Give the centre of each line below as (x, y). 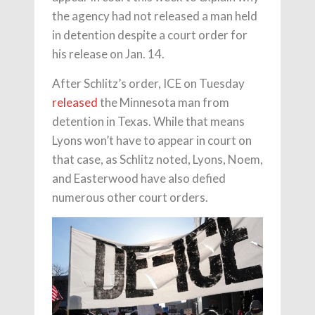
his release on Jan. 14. (108, 54)
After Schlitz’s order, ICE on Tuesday (148, 83)
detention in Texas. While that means (148, 121)
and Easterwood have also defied (139, 178)
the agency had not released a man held (155, 16)
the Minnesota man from (163, 102)
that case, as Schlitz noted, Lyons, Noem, (157, 159)
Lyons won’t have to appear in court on (152, 140)
